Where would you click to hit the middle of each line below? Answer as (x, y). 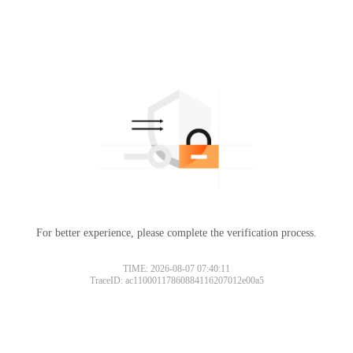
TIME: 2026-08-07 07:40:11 (176, 268)
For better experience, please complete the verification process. (176, 232)
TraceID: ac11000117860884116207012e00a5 (176, 280)
